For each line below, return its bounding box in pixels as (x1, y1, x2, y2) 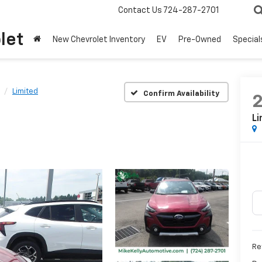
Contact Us (118, 6, 162, 15)
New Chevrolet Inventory (53, 36, 145, 44)
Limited (12, 88, 38, 95)
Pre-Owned (178, 36, 221, 44)
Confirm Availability (143, 89, 219, 98)
